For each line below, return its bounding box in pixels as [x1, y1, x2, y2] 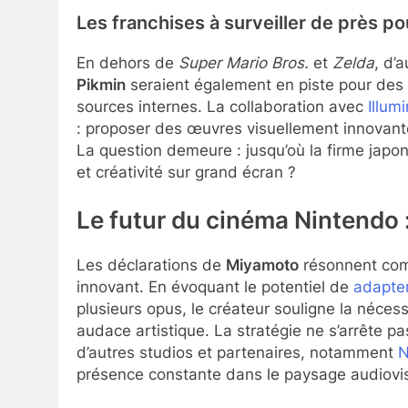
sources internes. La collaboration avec [76, 97, 368, 116]
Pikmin [76, 75, 126, 94]
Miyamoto [226, 255, 299, 274]
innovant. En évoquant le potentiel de [76, 277, 353, 296]
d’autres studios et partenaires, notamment [76, 342, 398, 362]
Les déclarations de [76, 255, 226, 274]
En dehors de [76, 53, 178, 72]
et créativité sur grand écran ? [76, 162, 296, 181]
